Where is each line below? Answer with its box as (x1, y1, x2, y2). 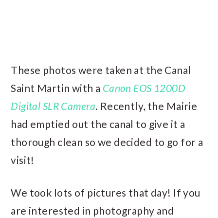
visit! (11, 153, 35, 166)
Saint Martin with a (11, 81, 103, 94)
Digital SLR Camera (11, 99, 95, 112)
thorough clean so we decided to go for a (11, 135, 203, 148)
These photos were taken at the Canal (11, 63, 191, 76)
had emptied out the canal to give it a (11, 117, 185, 130)
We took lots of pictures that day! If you (11, 186, 200, 199)
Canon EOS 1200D (102, 81, 186, 94)
